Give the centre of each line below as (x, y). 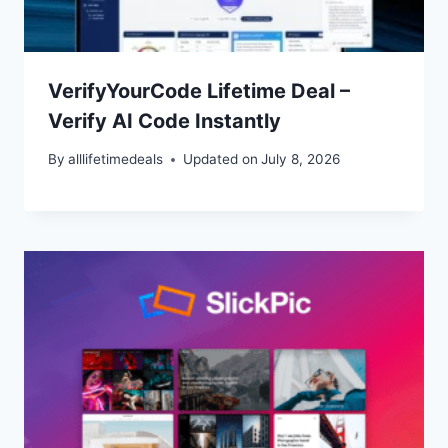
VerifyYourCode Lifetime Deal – (199, 90)
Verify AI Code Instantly (164, 120)
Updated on (221, 159)
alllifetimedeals (116, 159)
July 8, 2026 (301, 159)
